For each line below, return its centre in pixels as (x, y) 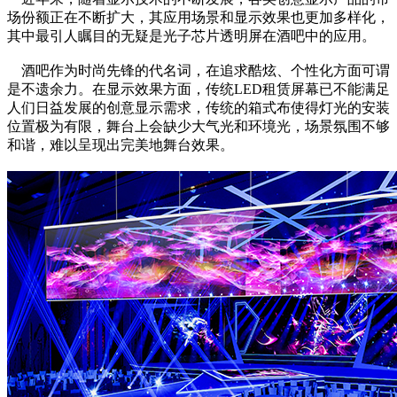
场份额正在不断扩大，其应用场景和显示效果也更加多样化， (198, 18)
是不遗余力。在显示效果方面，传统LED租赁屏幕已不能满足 (198, 90)
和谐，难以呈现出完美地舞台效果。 (121, 145)
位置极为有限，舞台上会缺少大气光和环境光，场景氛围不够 (198, 127)
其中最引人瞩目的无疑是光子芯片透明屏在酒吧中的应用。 (191, 36)
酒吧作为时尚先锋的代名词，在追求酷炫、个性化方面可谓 (198, 71)
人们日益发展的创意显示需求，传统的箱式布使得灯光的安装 (198, 108)
